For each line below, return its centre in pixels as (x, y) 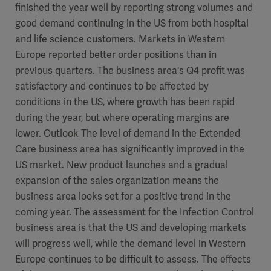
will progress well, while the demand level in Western (130, 243)
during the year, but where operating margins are (122, 118)
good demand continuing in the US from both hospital (132, 23)
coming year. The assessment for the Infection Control (135, 212)
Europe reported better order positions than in (116, 55)
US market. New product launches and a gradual (122, 165)
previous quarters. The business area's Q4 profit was (130, 70)
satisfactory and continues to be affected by (112, 86)
